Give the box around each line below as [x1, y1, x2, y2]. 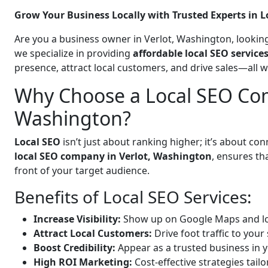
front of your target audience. [14, 164, 150, 177]
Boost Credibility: [33, 241, 115, 254]
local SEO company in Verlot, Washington [14, 150, 212, 163]
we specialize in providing [14, 47, 133, 60]
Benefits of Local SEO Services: [14, 185, 252, 208]
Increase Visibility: [33, 212, 121, 226]
